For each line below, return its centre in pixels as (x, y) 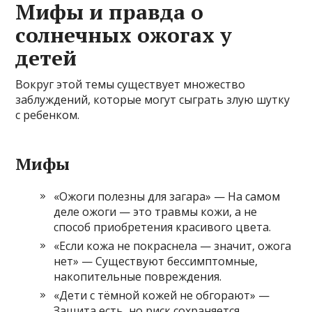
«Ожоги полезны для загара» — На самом (167, 196)
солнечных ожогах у (124, 34)
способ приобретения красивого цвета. (163, 227)
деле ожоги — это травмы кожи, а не (156, 211)
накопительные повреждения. (138, 276)
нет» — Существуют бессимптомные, (156, 261)
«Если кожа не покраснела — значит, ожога (173, 245)
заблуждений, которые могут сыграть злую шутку (153, 99)
